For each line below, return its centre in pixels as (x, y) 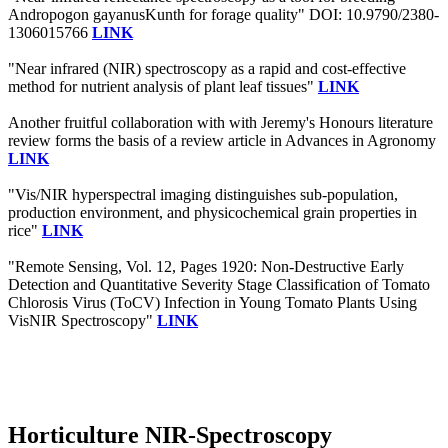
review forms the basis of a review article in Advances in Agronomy (222, 141)
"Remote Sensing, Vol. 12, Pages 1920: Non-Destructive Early (206, 267)
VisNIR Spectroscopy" (82, 321)
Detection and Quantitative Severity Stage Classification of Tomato (219, 285)
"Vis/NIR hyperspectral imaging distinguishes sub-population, (203, 195)
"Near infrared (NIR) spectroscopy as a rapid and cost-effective (207, 69)
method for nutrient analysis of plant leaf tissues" (163, 87)
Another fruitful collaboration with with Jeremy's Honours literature (220, 123)
